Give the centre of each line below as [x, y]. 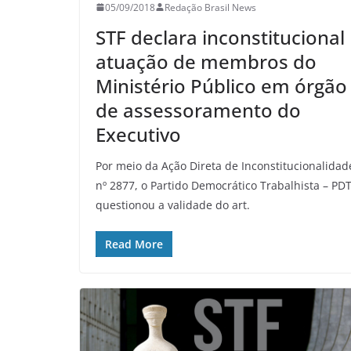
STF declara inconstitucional [220, 37]
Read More [134, 244]
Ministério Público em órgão [221, 85]
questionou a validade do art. [173, 204]
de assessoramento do [198, 110]
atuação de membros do [206, 61]
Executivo [138, 134]
